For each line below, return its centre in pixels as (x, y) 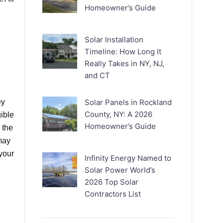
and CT (98, 75)
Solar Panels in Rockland (128, 102)
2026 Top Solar (112, 182)
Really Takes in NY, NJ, (125, 63)
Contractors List (113, 194)
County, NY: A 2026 (119, 114)
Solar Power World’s (120, 170)
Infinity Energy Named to (128, 158)
